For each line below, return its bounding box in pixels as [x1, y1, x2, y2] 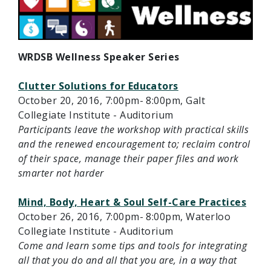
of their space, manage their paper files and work [18, 151, 239, 165]
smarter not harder [18, 166, 104, 180]
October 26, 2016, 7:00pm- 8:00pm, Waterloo [18, 209, 231, 223]
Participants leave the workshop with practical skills [18, 122, 249, 136]
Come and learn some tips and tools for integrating [18, 238, 247, 252]
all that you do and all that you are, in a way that [18, 253, 237, 267]
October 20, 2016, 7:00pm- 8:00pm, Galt [18, 93, 206, 107]
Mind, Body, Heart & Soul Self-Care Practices [18, 195, 247, 209]
